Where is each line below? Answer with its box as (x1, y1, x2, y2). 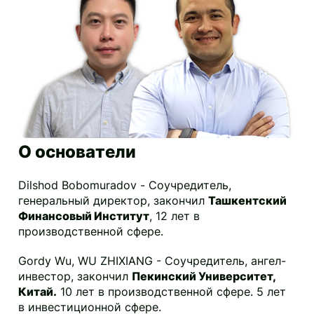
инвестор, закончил (18, 269, 132, 284)
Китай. (18, 285, 57, 299)
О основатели (18, 142, 137, 163)
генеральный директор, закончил (18, 193, 209, 208)
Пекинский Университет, (132, 269, 276, 284)
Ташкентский (208, 193, 287, 208)
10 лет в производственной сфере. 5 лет (57, 285, 287, 299)
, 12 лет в (149, 209, 200, 224)
